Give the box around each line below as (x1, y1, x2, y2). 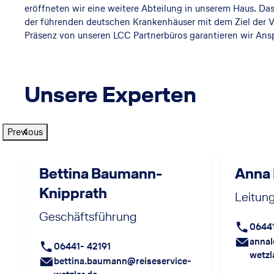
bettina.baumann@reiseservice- (54, 254, 191, 267)
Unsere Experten (24, 79, 196, 109)
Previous (7, 125, 43, 138)
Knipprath (39, 182, 107, 203)
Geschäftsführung (39, 207, 136, 225)
